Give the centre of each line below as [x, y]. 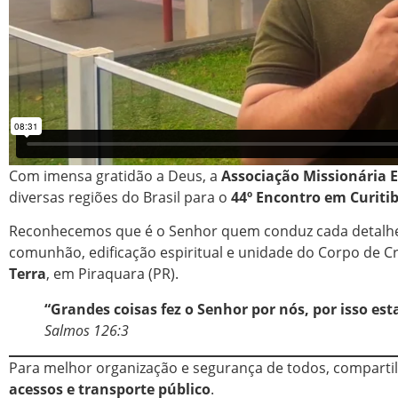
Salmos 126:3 [87, 331]
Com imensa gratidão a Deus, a [115, 175]
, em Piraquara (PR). [112, 274]
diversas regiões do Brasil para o [120, 197]
